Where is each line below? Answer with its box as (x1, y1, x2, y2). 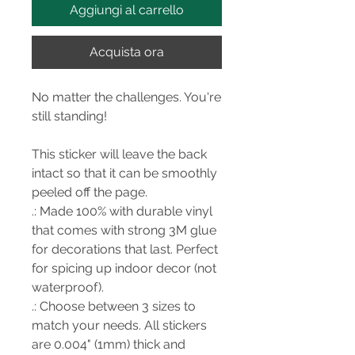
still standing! (32, 109, 107, 124)
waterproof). (32, 280, 104, 295)
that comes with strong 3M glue (32, 223, 216, 238)
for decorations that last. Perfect (32, 242, 218, 257)
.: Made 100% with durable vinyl (32, 204, 212, 219)
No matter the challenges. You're (32, 90, 221, 105)
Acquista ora (90, 44, 164, 59)
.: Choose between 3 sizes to (32, 299, 196, 314)
